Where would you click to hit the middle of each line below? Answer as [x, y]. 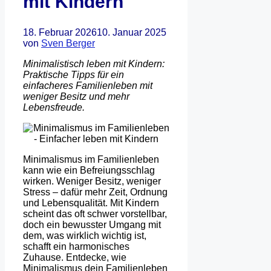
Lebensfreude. [54, 107]
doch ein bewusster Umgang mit [92, 224]
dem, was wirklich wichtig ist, [85, 235]
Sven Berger [68, 43]
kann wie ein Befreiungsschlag [89, 170]
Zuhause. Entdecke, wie [75, 257]
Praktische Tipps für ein [73, 74]
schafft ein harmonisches [76, 246]
